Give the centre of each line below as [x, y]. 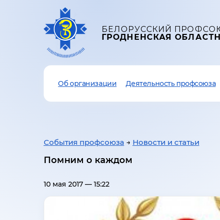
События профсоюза [84, 142]
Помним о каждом [88, 160]
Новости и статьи [166, 142]
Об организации [87, 83]
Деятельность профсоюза [171, 83]
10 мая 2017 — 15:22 [76, 184]
